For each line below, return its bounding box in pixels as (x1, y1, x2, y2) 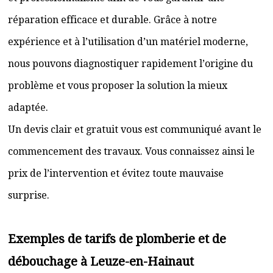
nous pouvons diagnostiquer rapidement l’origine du (8, 58, 253, 69)
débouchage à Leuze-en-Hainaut (8, 254, 194, 269)
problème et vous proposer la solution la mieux (8, 80, 227, 91)
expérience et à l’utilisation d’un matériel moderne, (8, 36, 248, 48)
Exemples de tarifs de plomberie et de (8, 232, 226, 246)
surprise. (8, 190, 49, 201)
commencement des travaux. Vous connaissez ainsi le (8, 146, 255, 157)
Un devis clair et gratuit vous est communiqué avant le (8, 124, 261, 135)
